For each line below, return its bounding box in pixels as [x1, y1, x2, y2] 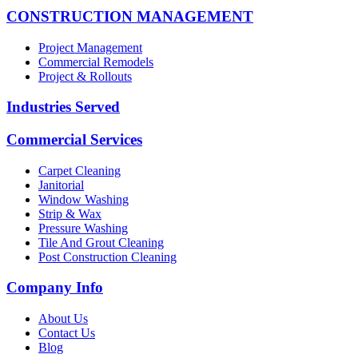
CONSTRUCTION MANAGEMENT [6, 7, 253, 25]
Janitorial [38, 177, 84, 192]
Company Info [6, 279, 103, 296]
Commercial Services [6, 131, 142, 148]
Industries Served [6, 98, 120, 116]
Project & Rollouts [38, 69, 132, 83]
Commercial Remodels [38, 54, 153, 69]
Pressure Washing [38, 221, 128, 235]
